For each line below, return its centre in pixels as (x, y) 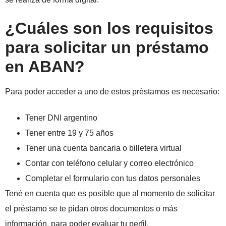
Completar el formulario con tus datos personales (113, 179)
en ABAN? (45, 67)
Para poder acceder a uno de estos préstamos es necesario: (112, 92)
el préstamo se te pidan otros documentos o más (91, 209)
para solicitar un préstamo (107, 48)
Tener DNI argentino (61, 118)
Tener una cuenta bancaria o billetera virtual (103, 148)
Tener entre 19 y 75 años (69, 133)
